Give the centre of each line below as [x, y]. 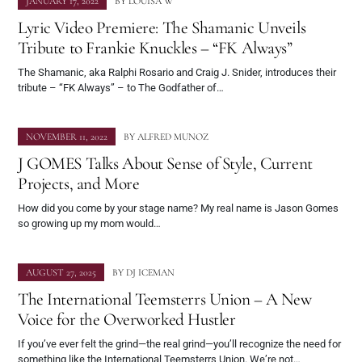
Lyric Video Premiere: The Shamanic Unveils [162, 27]
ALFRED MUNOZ [173, 136]
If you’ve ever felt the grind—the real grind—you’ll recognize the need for [179, 343]
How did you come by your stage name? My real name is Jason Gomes [178, 208]
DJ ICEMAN [150, 272]
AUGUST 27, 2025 [61, 272]
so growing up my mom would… [89, 223]
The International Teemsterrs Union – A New [165, 299]
